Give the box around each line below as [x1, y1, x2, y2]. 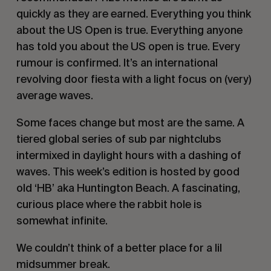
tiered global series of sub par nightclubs [16, 132, 221, 146]
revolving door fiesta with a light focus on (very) [16, 73, 251, 86]
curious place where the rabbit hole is [16, 198, 202, 211]
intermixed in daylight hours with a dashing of [16, 149, 241, 162]
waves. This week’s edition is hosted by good [16, 165, 240, 178]
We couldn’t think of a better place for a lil [16, 241, 222, 255]
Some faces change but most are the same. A [16, 116, 244, 129]
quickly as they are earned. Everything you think [16, 7, 251, 21]
